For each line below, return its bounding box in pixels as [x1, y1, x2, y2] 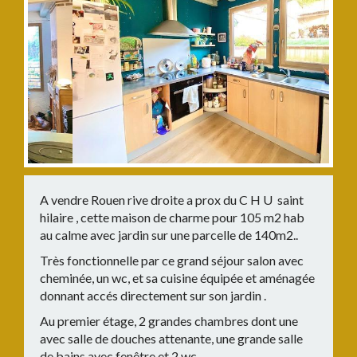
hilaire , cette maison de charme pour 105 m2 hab [40, 210, 307, 225]
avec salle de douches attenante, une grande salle [40, 331, 303, 346]
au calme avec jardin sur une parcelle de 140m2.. [40, 227, 298, 242]
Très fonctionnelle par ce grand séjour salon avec [40, 253, 304, 268]
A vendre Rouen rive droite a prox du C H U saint [40, 192, 304, 207]
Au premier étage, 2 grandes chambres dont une [40, 313, 298, 328]
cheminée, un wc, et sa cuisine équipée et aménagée [40, 270, 315, 285]
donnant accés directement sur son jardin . [40, 288, 266, 303]
